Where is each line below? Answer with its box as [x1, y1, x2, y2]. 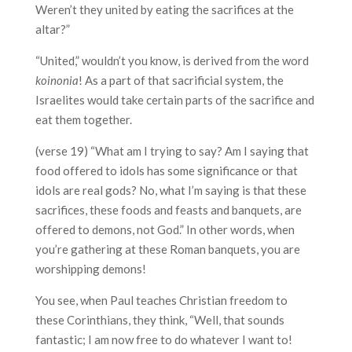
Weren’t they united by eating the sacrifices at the [35, 2, 294, 16]
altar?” [35, 22, 70, 36]
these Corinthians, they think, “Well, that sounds [35, 313, 284, 327]
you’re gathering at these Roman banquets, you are [35, 242, 300, 256]
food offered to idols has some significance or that [35, 163, 298, 178]
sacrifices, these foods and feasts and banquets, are [35, 203, 302, 217]
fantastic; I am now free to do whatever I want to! [35, 332, 292, 346]
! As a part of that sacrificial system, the [78, 73, 284, 87]
